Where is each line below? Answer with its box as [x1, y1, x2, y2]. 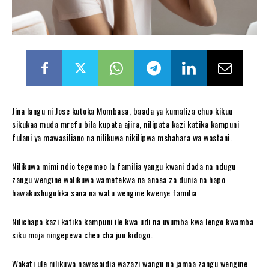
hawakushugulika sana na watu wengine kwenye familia [12, 186, 197, 199]
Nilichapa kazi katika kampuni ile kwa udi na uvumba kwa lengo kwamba [12, 214, 253, 228]
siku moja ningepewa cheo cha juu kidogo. [12, 228, 153, 241]
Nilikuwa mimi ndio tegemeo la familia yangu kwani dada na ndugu [12, 159, 236, 172]
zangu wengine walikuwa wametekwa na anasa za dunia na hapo [12, 172, 225, 186]
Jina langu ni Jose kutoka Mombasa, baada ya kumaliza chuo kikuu [12, 104, 233, 117]
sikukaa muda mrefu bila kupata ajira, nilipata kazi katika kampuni [12, 117, 239, 130]
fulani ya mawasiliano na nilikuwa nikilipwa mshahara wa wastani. [12, 130, 232, 144]
